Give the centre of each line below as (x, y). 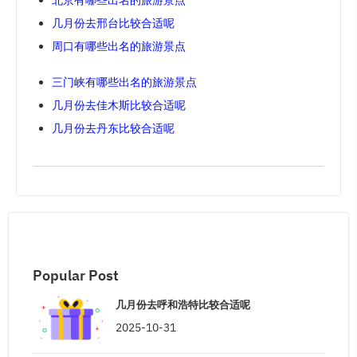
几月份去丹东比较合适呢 (113, 128)
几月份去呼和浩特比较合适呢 (183, 304)
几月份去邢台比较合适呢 (113, 23)
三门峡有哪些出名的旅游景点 (124, 82)
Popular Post (76, 275)
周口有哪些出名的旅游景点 (119, 46)
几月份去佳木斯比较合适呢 (119, 105)
